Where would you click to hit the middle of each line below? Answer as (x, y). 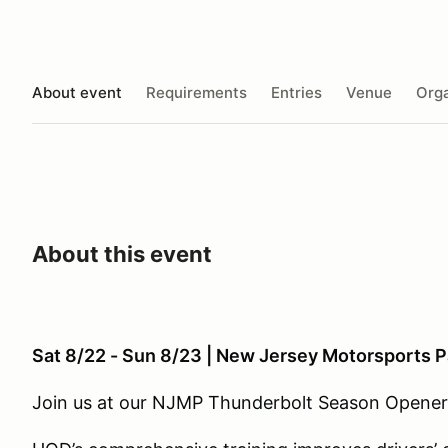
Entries (296, 92)
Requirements (196, 92)
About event (77, 92)
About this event (122, 254)
